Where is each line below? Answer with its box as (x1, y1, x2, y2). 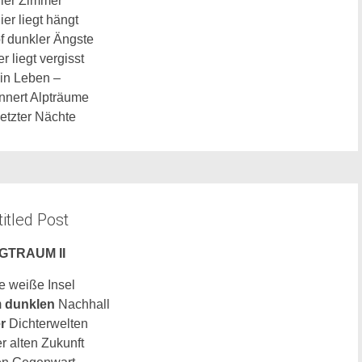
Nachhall (55, 297, 111, 311)
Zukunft (41, 336, 85, 350)
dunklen (5, 297, 56, 311)
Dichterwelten (6, 317, 89, 330)
